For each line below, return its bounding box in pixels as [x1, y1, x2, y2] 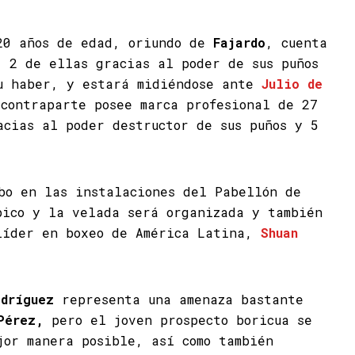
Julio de [254, 75, 323, 92]
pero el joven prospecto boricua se [44, 311, 312, 328]
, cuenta [265, 34, 327, 51]
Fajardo [213, 34, 265, 51]
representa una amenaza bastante [54, 291, 303, 307]
